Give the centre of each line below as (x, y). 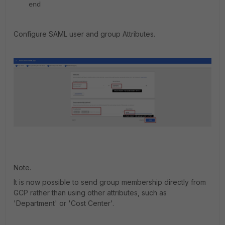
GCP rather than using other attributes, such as (90, 193)
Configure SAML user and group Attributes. (84, 34)
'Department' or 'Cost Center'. (64, 203)
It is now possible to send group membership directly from (110, 182)
